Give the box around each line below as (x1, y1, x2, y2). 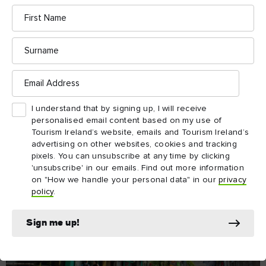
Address (11, 78, 43, 87)
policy (31, 188, 54, 197)
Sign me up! (26, 218, 80, 229)
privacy (218, 176, 247, 185)
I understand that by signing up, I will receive (31, 104, 207, 113)
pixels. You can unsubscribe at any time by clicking (31, 152, 230, 161)
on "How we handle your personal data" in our (31, 176, 219, 185)
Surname (11, 36, 46, 46)
